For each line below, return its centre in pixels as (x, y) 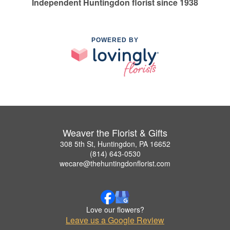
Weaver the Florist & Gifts (115, 132)
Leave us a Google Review (115, 220)
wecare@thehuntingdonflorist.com (115, 163)
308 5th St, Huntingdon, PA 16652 (115, 143)
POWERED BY (115, 40)
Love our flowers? (115, 209)
